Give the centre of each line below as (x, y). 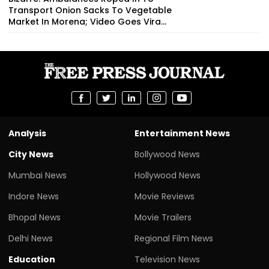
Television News (167, 259)
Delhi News (31, 238)
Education (32, 259)
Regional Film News (174, 238)
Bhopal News (35, 217)
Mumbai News (38, 175)
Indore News (34, 196)
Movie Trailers (163, 217)
